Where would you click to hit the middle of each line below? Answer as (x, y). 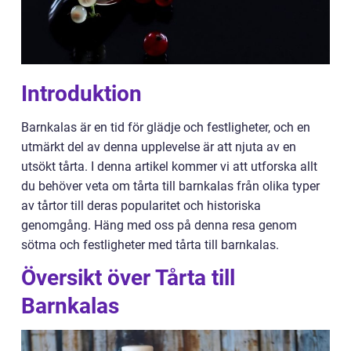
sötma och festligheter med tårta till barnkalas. (150, 245)
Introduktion (81, 94)
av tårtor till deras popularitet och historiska (141, 206)
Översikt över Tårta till (128, 278)
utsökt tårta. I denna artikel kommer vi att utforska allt (169, 166)
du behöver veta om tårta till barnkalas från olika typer (170, 186)
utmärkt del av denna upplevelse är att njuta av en (159, 147)
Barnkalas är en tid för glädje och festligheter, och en (166, 127)
